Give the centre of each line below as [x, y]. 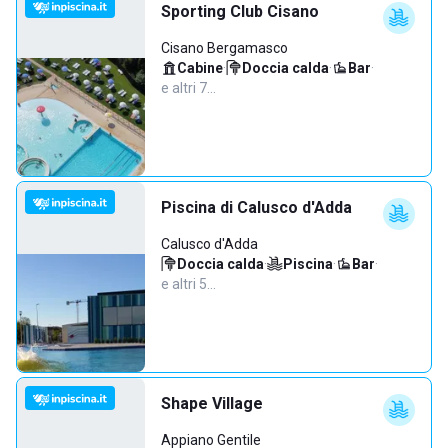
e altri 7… [188, 88]
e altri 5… [188, 284]
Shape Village [212, 403]
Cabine [200, 68]
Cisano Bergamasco [224, 48]
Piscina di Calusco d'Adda [256, 207]
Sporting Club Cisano [240, 11]
